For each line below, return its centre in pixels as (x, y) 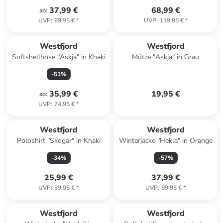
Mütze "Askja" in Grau (166, 57)
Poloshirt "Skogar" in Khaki (58, 141)
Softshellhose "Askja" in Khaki (58, 57)
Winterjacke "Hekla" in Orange (166, 141)
